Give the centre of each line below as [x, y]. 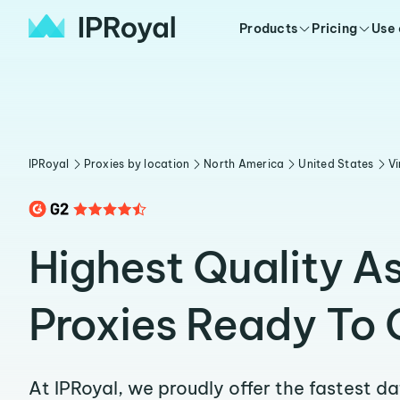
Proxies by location [137, 164]
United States [336, 164]
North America [244, 164]
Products [269, 29]
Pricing [335, 29]
